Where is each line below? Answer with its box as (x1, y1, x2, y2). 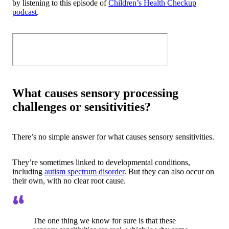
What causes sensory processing (12, 86, 178, 100)
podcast (12, 7, 37, 16)
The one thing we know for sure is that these (33, 216, 176, 225)
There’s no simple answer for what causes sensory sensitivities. (12, 132, 214, 141)
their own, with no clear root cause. (12, 176, 126, 185)
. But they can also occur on (124, 167, 214, 176)
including (12, 167, 44, 176)
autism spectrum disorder (44, 167, 124, 176)
